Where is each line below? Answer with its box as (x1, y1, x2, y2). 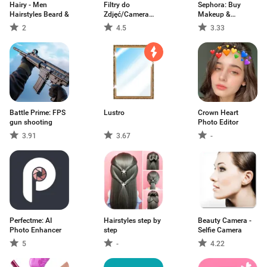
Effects (104, 20, 126, 28)
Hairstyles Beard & (10, 10, 69, 18)
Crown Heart (198, 108, 238, 117)
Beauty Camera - (198, 216, 252, 225)
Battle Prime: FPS (10, 108, 66, 117)
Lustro (104, 108, 125, 117)
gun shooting (10, 118, 52, 126)
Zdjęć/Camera (104, 10, 149, 18)
